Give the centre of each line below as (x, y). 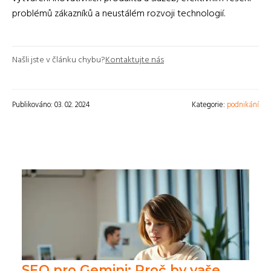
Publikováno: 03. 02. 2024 (51, 105)
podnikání (243, 105)
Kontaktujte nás (135, 60)
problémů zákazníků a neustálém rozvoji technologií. (119, 14)
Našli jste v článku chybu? (59, 60)
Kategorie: (209, 105)
